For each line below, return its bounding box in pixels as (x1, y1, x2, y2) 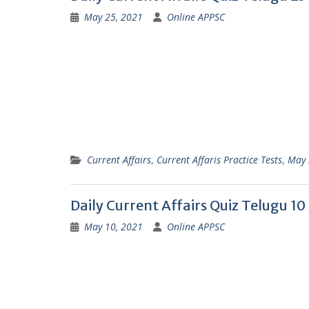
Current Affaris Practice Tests (157, 153, 282, 166)
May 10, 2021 (84, 220, 143, 233)
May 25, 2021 (84, 10, 143, 23)
